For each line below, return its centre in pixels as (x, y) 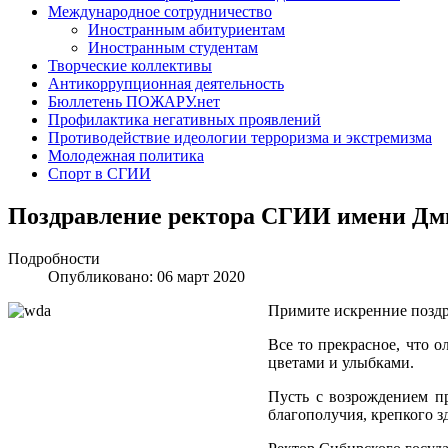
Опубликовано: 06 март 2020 (146, 277)
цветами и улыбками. (341, 363)
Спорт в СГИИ (99, 174)
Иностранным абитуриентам (186, 30)
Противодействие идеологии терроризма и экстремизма (240, 138)
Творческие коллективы (130, 66)
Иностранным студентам (173, 48)
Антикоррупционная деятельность (166, 84)
